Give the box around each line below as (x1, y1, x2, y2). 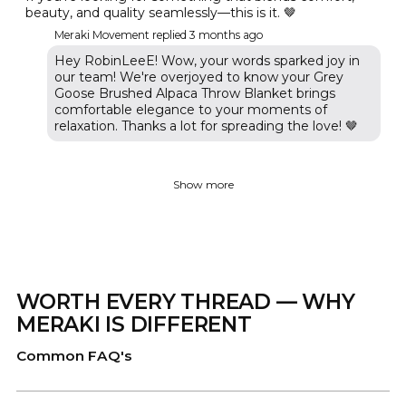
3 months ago (189, 28, 263, 43)
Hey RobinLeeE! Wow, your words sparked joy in (54, 53, 360, 70)
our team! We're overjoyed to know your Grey (54, 69, 343, 86)
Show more (172, 178, 234, 192)
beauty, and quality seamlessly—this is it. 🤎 (25, 5, 296, 22)
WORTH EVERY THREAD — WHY (16, 289, 355, 315)
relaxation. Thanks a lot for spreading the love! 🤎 (54, 118, 358, 135)
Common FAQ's (16, 347, 132, 365)
